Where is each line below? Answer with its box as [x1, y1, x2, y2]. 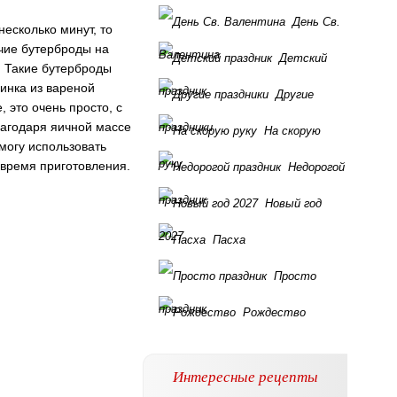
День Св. [292, 15, 340, 28]
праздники [159, 121, 213, 134]
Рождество [243, 306, 306, 319]
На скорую [264, 124, 321, 137]
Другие [276, 88, 314, 101]
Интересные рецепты [173, 366, 318, 386]
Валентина [159, 48, 220, 61]
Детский [279, 51, 327, 65]
